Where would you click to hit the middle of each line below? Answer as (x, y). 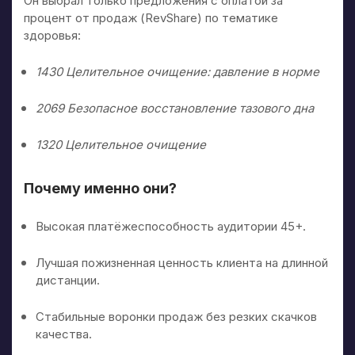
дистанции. (68, 280)
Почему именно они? (100, 188)
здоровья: (52, 35)
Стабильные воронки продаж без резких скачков (176, 316)
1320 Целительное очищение (121, 144)
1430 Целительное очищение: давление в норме (177, 71)
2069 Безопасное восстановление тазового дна (175, 108)
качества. (64, 334)
